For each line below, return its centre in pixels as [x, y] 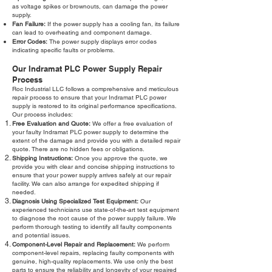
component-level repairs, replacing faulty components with [93, 253]
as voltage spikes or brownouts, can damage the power [90, 7]
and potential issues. [41, 236]
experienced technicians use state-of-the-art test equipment [96, 210]
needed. [24, 192]
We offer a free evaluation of [131, 124]
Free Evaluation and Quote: [51, 124]
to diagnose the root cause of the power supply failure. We [94, 219]
